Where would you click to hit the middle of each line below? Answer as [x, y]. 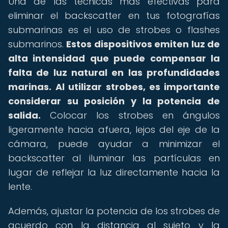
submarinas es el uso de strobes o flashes [114, 30]
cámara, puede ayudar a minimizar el [114, 144]
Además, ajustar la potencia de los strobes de [114, 211]
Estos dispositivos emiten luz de [143, 44]
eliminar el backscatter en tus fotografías [114, 16]
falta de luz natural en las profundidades [114, 73]
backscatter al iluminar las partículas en [114, 158]
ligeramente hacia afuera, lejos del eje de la [114, 130]
